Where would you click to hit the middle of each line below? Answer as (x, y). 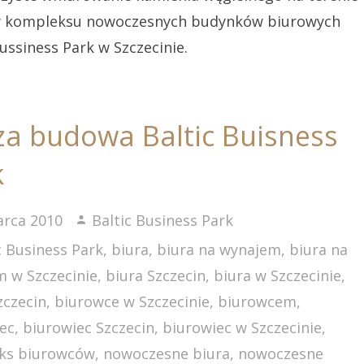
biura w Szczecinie (278, 275)
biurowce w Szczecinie (132, 301)
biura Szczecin (156, 275)
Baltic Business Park (163, 220)
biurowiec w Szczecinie (243, 327)
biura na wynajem (219, 249)
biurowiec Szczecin (89, 327)
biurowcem (258, 301)
